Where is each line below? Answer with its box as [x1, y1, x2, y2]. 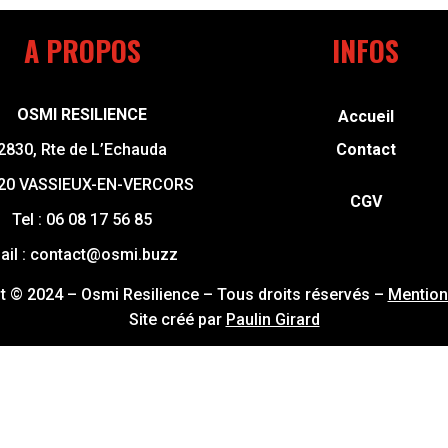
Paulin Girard [225, 309, 320, 329]
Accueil [337, 106, 394, 126]
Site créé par [128, 309, 226, 329]
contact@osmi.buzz [29, 244, 178, 264]
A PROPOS [23, 30, 141, 72]
